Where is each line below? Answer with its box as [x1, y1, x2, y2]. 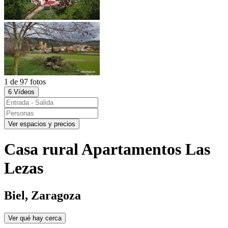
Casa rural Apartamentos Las [4, 140, 210, 159]
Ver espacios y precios [8, 120, 75, 128]
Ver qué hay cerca [8, 214, 62, 222]
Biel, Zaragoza [4, 188, 81, 202]
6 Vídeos [8, 88, 35, 96]
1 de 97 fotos [4, 77, 46, 86]
